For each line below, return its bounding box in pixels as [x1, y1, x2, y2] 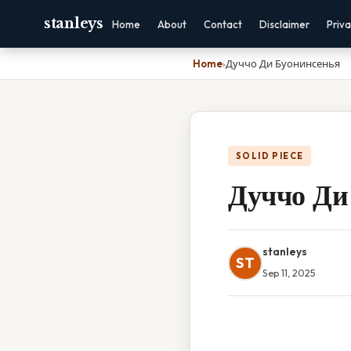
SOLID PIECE [236, 150, 304, 161]
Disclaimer [259, 18, 309, 31]
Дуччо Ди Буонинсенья [226, 57, 340, 70]
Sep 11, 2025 [262, 266, 316, 279]
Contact [203, 18, 242, 31]
